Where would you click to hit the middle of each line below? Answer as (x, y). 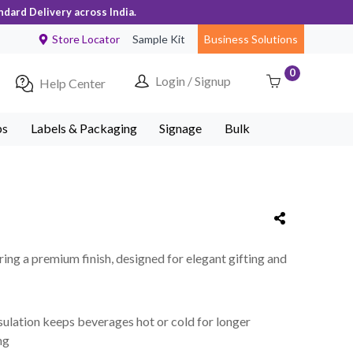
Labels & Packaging (84, 128)
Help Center (73, 83)
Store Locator (86, 39)
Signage (181, 128)
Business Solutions (251, 39)
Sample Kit (159, 39)
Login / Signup (193, 81)
